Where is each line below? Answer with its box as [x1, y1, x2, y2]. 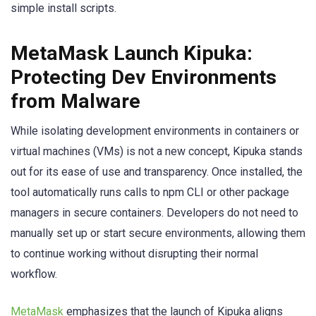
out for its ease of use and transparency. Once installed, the [11, 165, 303, 179]
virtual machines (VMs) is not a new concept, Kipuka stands [11, 145, 303, 159]
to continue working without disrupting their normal [11, 247, 258, 261]
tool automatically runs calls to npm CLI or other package [11, 186, 289, 200]
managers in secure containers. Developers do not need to [11, 206, 298, 220]
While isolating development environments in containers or [11, 124, 299, 138]
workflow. [11, 267, 57, 281]
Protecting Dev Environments [11, 66, 276, 90]
